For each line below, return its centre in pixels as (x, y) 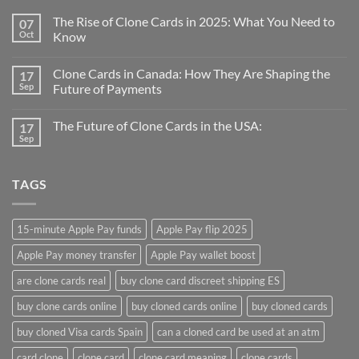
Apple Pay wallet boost (203, 254)
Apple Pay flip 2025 (202, 229)
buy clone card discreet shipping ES (200, 280)
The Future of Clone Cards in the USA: (157, 126)
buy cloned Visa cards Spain (80, 331)
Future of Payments (107, 89)
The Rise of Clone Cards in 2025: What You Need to (194, 22)
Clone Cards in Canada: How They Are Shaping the (192, 74)
